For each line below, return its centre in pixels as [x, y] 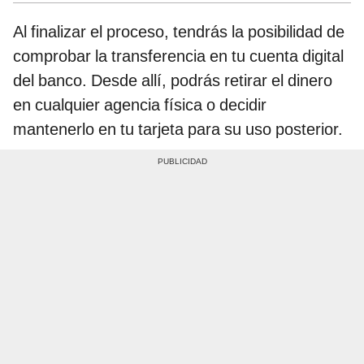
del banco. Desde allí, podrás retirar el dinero [173, 80]
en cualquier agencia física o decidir [140, 104]
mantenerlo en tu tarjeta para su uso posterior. [178, 129]
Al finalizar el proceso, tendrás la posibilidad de [179, 31]
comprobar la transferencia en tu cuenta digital [178, 56]
